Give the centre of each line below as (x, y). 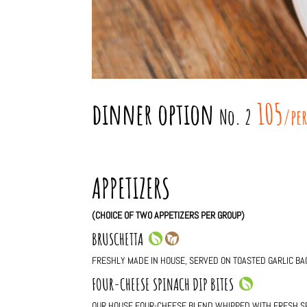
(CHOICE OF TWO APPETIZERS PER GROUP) (169, 216)
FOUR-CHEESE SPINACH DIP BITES (166, 285)
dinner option (153, 113)
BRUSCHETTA (121, 240)
